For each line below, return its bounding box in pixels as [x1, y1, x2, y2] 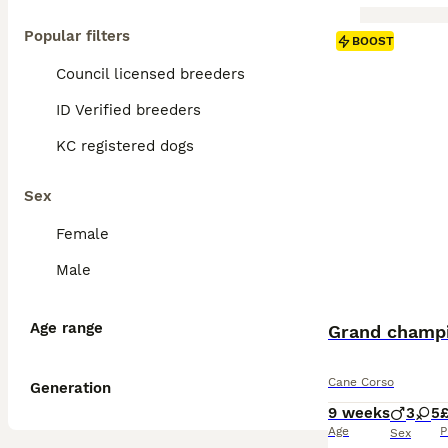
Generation [30, 379, 111, 397]
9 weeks [328, 404, 390, 422]
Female [56, 225, 109, 243]
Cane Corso [328, 375, 394, 389]
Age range [30, 319, 103, 337]
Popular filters [24, 27, 130, 45]
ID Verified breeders [56, 101, 201, 119]
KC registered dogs [56, 137, 194, 155]
